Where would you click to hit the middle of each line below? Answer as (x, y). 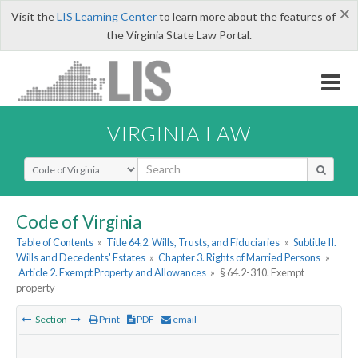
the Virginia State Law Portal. (179, 35)
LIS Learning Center (106, 16)
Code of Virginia (79, 221)
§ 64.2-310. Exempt (262, 273)
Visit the (34, 16)
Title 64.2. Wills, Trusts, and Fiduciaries (193, 243)
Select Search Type (72, 164)
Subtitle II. (314, 243)
